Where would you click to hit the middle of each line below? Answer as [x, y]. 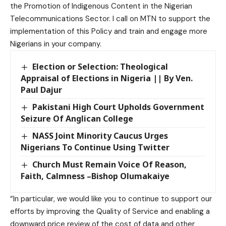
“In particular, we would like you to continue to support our [111, 199]
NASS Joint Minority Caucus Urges [100, 136]
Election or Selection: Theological [100, 66]
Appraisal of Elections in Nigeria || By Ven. [107, 78]
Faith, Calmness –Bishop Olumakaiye [95, 176]
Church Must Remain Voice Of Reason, [110, 165]
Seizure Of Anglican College [77, 119]
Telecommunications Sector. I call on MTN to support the [110, 18]
